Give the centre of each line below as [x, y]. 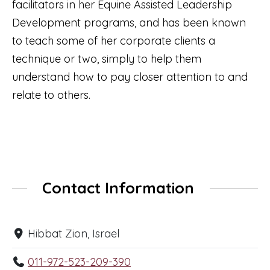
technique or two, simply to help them [107, 58]
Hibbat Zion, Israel [74, 233]
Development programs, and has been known [129, 22]
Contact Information [118, 187]
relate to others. [51, 95]
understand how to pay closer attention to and [130, 77]
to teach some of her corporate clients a [114, 40]
